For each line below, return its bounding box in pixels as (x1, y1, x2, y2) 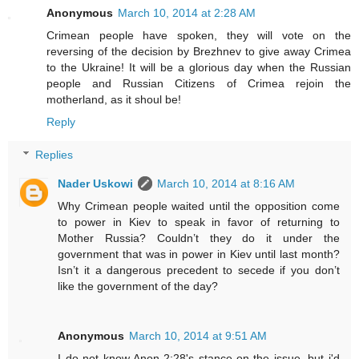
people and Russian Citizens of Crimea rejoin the (46, 76, 351, 90)
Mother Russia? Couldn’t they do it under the (58, 232, 340, 245)
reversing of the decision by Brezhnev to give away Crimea (46, 44, 351, 58)
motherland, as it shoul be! (46, 92, 181, 106)
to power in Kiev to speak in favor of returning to (58, 216, 340, 229)
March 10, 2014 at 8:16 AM (157, 177, 296, 191)
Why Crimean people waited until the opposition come (58, 200, 340, 213)
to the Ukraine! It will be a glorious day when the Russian (46, 60, 351, 74)
